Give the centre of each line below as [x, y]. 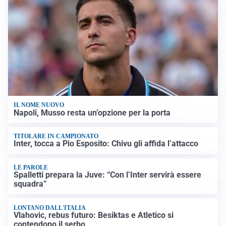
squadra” [31, 184]
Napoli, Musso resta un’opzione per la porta [92, 112]
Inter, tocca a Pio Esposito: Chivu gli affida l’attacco [106, 144]
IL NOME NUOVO [39, 105]
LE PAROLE [31, 167]
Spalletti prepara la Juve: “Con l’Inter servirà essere [108, 175]
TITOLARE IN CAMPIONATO [56, 136]
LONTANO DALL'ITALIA [50, 208]
